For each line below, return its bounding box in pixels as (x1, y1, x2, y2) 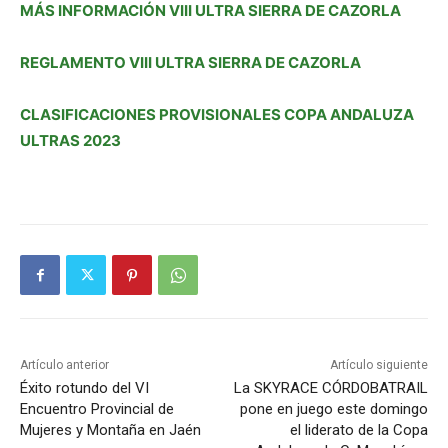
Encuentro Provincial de (20, 400, 174, 419)
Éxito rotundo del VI (20, 379, 149, 398)
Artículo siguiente (329, 358, 428, 373)
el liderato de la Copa (289, 421, 428, 440)
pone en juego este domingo (239, 400, 428, 419)
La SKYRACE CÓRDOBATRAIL (233, 379, 428, 398)
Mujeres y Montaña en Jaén (20, 421, 201, 440)
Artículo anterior (20, 358, 109, 373)
